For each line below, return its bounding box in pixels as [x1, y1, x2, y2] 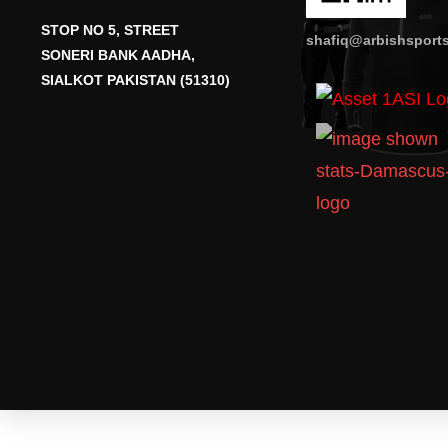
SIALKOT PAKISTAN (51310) [41, 72, 230, 88]
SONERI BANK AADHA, [41, 47, 195, 63]
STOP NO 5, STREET [41, 22, 179, 38]
